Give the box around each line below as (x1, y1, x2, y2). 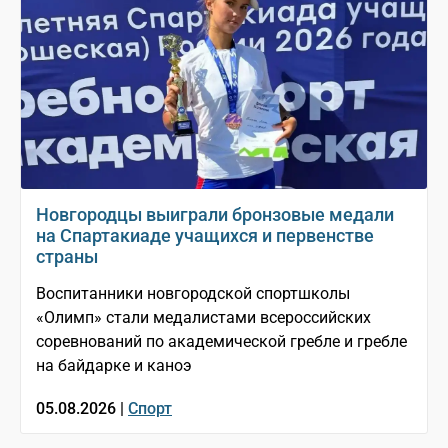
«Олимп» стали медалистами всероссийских (36, 308, 371, 328)
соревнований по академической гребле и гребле (36, 332, 407, 352)
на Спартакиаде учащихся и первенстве (36, 225, 374, 247)
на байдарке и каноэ (36, 356, 192, 376)
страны (36, 246, 98, 268)
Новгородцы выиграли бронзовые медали (36, 204, 394, 226)
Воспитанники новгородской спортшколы (36, 284, 350, 304)
